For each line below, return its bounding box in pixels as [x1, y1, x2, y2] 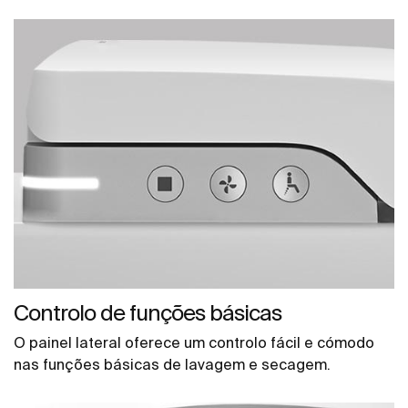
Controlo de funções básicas [14, 300, 281, 325]
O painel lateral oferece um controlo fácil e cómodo [14, 333, 374, 351]
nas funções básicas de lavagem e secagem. [14, 355, 331, 372]
